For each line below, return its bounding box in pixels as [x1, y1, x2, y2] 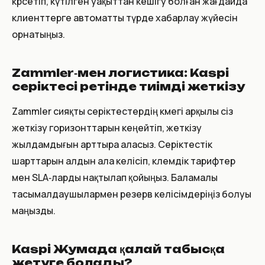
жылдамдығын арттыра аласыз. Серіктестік [12, 137, 212, 151]
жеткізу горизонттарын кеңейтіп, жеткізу [12, 121, 202, 134]
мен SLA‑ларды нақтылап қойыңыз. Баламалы [12, 170, 218, 184]
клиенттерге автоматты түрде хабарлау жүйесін [12, 11, 238, 24]
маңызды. [12, 203, 56, 217]
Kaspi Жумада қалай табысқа [12, 242, 225, 256]
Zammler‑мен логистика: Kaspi [12, 66, 229, 79]
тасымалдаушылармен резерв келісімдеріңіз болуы [12, 187, 251, 201]
